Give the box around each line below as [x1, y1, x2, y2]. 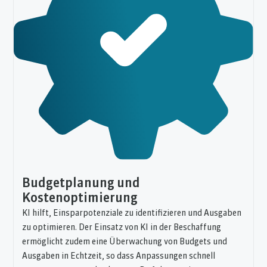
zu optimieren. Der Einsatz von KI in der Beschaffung [22, 223, 222, 232]
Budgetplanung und [22, 177, 141, 190]
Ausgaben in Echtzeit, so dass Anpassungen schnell [22, 252, 216, 260]
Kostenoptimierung [22, 192, 138, 205]
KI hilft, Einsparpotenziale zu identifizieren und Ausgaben [22, 209, 242, 218]
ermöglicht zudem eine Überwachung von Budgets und [22, 237, 228, 246]
